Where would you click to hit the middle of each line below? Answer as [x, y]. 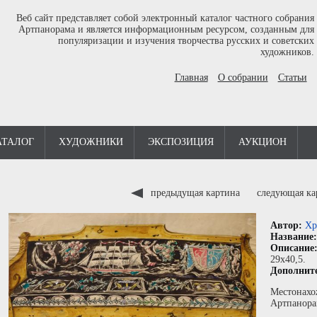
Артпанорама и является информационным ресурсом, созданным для [166, 29]
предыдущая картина [195, 193]
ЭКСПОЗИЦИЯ [181, 142]
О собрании [243, 77]
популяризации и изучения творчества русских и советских [186, 41]
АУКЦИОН [263, 142]
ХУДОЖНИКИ [91, 142]
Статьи [292, 77]
